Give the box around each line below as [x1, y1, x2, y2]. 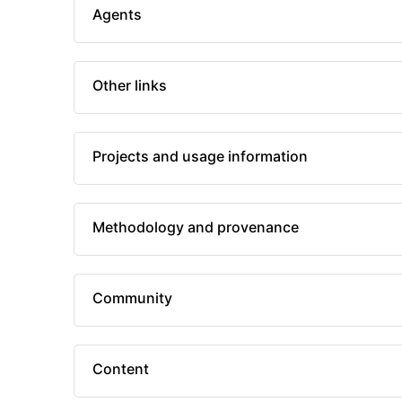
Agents [92, 5, 142, 24]
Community [92, 289, 172, 308]
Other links [92, 76, 167, 95]
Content [92, 360, 149, 379]
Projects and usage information [92, 147, 308, 166]
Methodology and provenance [92, 218, 299, 237]
